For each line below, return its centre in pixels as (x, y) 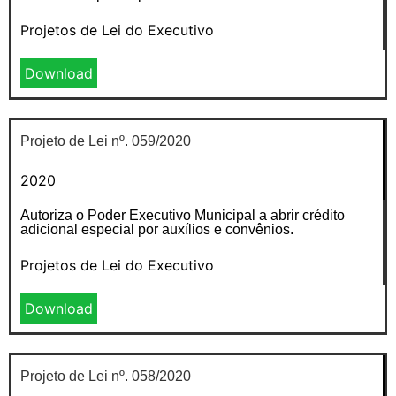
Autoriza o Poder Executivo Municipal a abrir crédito (183, 215)
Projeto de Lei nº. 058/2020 (106, 376)
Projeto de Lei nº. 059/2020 (106, 141)
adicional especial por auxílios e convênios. (157, 229)
